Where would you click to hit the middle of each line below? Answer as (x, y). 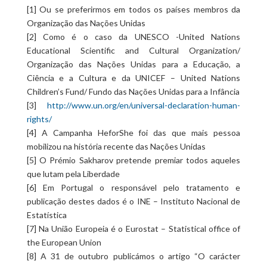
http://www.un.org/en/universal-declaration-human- (144, 105)
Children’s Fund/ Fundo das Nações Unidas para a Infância (133, 92)
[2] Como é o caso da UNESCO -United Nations (133, 37)
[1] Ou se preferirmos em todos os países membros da (133, 10)
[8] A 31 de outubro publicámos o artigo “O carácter (133, 256)
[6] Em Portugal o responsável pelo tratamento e (133, 188)
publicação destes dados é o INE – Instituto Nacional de (133, 201)
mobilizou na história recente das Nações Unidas (116, 147)
